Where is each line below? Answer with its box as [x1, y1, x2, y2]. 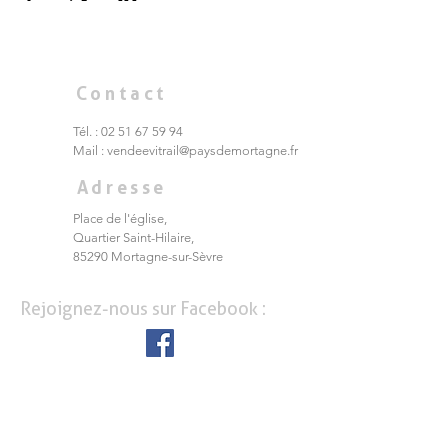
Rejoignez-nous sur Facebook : [20, 298, 266, 319]
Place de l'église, [73, 211, 167, 226]
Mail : [73, 143, 107, 158]
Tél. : [73, 124, 101, 139]
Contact [75, 82, 169, 104]
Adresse [76, 176, 168, 198]
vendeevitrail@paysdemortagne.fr [107, 143, 298, 158]
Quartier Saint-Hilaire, [73, 230, 194, 245]
